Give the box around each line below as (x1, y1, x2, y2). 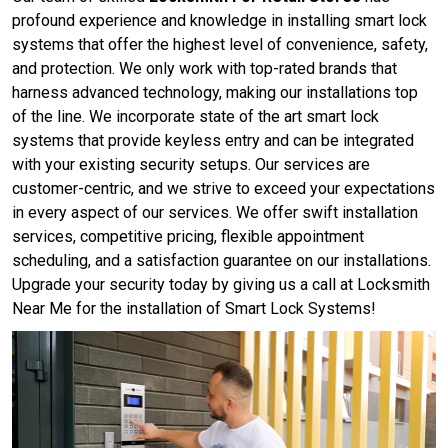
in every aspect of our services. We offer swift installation (12, 203, 418, 223)
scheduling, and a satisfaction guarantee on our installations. (12, 251, 431, 271)
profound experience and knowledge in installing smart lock (12, 11, 427, 31)
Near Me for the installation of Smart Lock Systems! (12, 299, 376, 319)
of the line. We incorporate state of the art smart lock (12, 107, 379, 127)
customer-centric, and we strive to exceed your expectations (12, 179, 435, 199)
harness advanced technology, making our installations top (12, 83, 418, 103)
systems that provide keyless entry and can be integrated (12, 131, 414, 151)
